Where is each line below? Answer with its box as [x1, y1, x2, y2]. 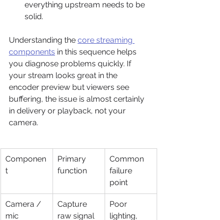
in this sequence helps [55, 47, 138, 57]
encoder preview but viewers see [9, 82, 131, 92]
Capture [57, 199, 89, 209]
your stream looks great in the [9, 71, 119, 81]
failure [110, 166, 134, 176]
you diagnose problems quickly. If [9, 59, 133, 69]
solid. [25, 12, 43, 22]
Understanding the [9, 35, 78, 45]
